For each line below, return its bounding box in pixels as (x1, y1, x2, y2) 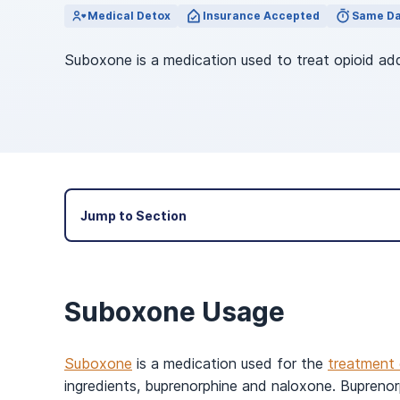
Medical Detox (87, 9, 171, 22)
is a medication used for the (132, 354, 328, 372)
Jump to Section (80, 207, 187, 223)
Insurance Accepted (203, 9, 320, 22)
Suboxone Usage (64, 296, 285, 328)
